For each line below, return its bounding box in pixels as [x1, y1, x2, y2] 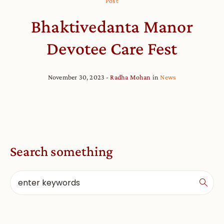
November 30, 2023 [47, 72, 105, 81]
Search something [10, 143, 113, 159]
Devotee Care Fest [46, 38, 177, 58]
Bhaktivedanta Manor [31, 16, 193, 36]
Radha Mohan [110, 72, 151, 81]
